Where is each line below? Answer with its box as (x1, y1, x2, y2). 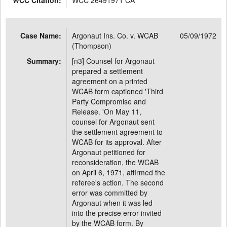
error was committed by (72, 187, 147, 198)
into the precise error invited (72, 208, 162, 218)
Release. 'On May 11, (72, 106, 141, 117)
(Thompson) (72, 41, 111, 51)
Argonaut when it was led (72, 198, 153, 208)
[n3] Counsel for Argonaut (72, 56, 155, 66)
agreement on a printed (72, 76, 147, 86)
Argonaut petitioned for (72, 147, 145, 157)
